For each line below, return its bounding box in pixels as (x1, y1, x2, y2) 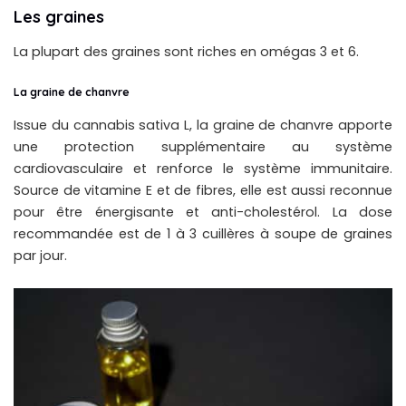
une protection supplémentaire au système (14, 137, 392, 156)
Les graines (14, 6, 104, 28)
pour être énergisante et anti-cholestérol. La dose (14, 202, 392, 221)
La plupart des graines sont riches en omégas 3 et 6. (14, 43, 359, 62)
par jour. (14, 246, 67, 265)
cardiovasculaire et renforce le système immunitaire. (14, 159, 392, 178)
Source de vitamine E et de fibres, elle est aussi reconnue (14, 180, 392, 199)
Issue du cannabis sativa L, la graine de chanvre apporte (14, 115, 392, 134)
